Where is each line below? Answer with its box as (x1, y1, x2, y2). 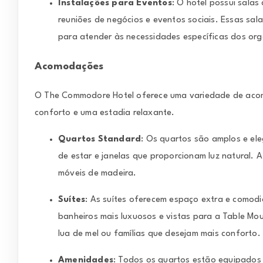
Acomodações (35, 61, 104, 72)
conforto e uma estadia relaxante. (35, 109, 175, 118)
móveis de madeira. (58, 169, 137, 178)
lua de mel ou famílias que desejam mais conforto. (58, 230, 261, 239)
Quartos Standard (58, 135, 141, 144)
